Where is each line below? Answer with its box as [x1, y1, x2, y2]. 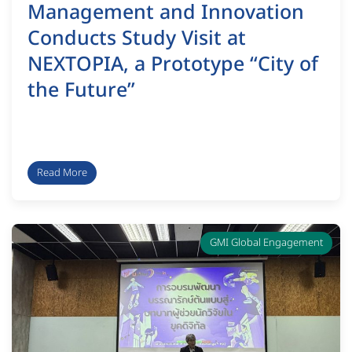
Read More [37, 164, 87, 181]
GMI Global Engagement [210, 234, 323, 251]
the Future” [27, 75, 135, 105]
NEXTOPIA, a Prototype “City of [27, 49, 318, 79]
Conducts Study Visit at [27, 23, 246, 53]
